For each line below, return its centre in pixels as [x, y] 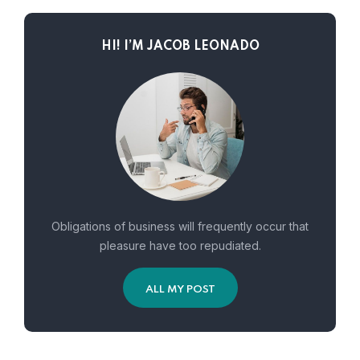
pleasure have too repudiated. [180, 246]
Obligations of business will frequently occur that [180, 227]
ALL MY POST [180, 290]
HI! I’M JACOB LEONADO [180, 47]
